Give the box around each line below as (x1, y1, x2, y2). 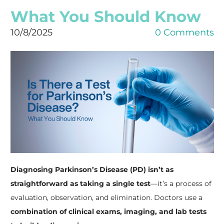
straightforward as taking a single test (10, 178, 150, 188)
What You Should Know (10, 7, 201, 26)
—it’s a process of (150, 178, 211, 188)
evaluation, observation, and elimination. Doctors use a (10, 192, 202, 202)
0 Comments (154, 27, 214, 38)
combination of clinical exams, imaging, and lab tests (10, 206, 206, 216)
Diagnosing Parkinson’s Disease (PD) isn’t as (10, 164, 173, 174)
